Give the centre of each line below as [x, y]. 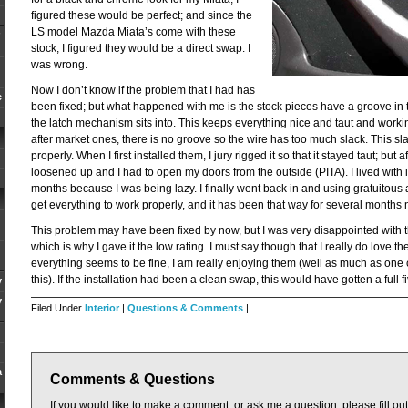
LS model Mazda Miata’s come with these [133, 32]
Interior [102, 308]
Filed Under [58, 308]
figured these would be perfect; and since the [142, 15]
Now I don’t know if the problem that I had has [143, 90]
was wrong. [59, 65]
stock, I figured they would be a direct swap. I [141, 48]
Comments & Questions [133, 379]
